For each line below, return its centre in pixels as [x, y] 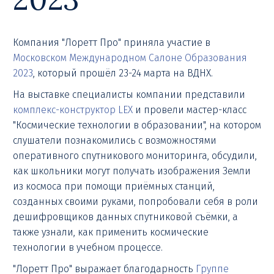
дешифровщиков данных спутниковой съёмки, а [125, 217]
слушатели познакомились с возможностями [115, 140]
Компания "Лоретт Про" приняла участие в [112, 43]
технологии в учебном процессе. [89, 247]
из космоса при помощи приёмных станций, [114, 186]
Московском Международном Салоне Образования [130, 58]
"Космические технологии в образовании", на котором [137, 125]
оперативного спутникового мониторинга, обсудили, [135, 156]
